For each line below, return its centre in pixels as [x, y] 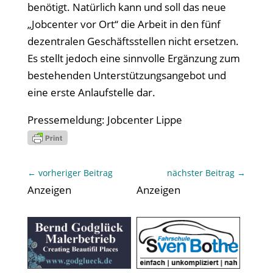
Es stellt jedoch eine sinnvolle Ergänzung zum [133, 58]
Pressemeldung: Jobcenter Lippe [105, 119]
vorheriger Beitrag [75, 172]
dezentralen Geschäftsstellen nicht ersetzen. [133, 41]
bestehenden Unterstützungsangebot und [126, 75]
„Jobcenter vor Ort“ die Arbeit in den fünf [124, 24]
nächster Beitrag [201, 172]
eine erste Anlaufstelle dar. [91, 92]
